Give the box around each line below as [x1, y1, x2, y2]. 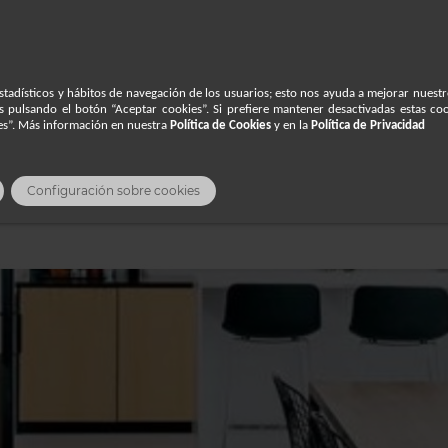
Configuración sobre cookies [27, 184, 200, 199]
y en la [271, 119, 311, 132]
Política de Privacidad [311, 119, 425, 132]
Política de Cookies [170, 119, 271, 132]
